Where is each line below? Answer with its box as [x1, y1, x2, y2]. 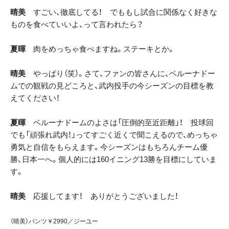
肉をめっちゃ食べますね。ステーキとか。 [26, 44, 175, 54]
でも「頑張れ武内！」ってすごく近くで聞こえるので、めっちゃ [10, 130, 218, 140]
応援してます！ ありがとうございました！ [26, 192, 178, 201]
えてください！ [10, 94, 60, 103]
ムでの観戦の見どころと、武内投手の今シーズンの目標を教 [10, 81, 214, 90]
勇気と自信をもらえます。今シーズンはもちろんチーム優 [10, 143, 208, 152]
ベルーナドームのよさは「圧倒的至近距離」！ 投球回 [26, 118, 214, 127]
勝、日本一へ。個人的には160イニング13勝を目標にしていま [10, 155, 217, 164]
